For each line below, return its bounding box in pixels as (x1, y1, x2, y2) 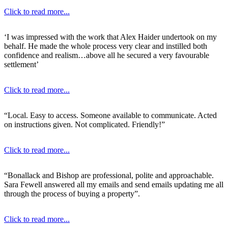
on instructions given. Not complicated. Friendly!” (4, 120, 165, 129)
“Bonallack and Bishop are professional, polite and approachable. (4, 170, 214, 180)
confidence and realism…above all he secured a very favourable (4, 50, 209, 60)
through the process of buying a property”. (4, 189, 140, 198)
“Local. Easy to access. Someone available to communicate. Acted (4, 110, 217, 120)
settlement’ (4, 60, 39, 69)
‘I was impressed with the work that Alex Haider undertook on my (4, 32, 217, 41)
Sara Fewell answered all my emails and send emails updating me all (4, 180, 223, 189)
